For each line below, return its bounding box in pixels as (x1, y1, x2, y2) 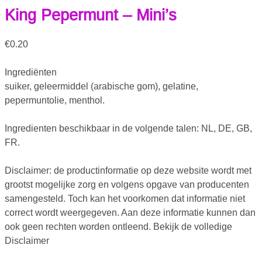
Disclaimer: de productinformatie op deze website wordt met (5, 166, 251, 176)
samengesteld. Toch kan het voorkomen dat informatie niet (5, 194, 245, 204)
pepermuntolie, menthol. (5, 95, 105, 106)
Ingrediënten (5, 67, 57, 78)
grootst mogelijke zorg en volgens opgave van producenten (5, 180, 249, 190)
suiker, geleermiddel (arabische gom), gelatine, (5, 81, 198, 92)
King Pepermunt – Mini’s (5, 6, 177, 24)
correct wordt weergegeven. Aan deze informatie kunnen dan (5, 208, 256, 218)
